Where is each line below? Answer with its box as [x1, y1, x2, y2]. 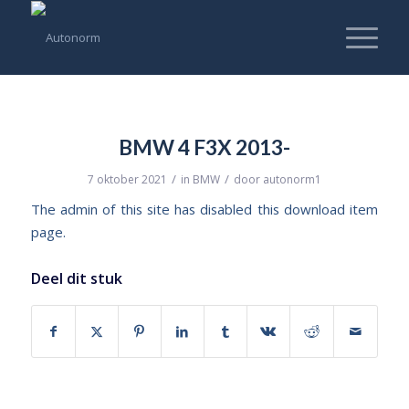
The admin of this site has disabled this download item [30, 200, 379, 218]
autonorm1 [262, 172, 321, 187]
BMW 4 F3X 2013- [118, 134, 290, 160]
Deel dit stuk [30, 268, 122, 288]
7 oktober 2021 [87, 172, 167, 187]
